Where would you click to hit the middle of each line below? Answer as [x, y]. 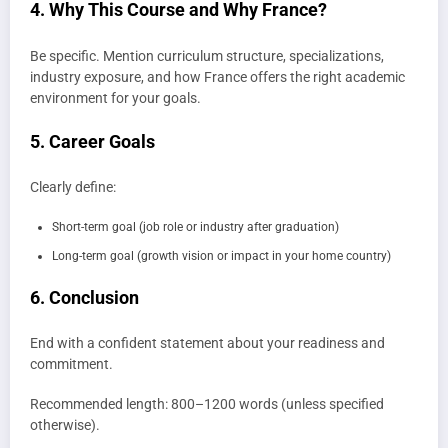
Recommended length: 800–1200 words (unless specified [207, 404]
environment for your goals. [115, 97]
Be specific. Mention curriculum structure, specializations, [207, 55]
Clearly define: [73, 187]
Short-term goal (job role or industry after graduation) [195, 226]
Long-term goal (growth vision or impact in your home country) [221, 255]
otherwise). [65, 425]
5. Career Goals [92, 141]
